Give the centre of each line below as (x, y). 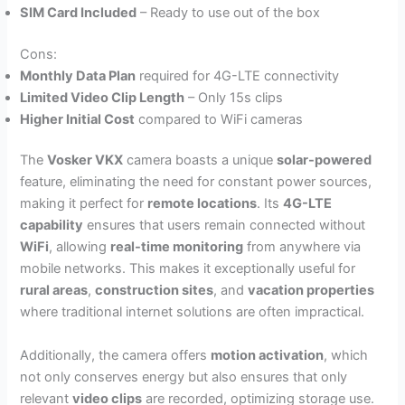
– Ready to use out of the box (229, 12)
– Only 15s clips (234, 97)
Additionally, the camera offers (116, 355)
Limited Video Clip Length (103, 97)
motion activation (268, 355)
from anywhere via (302, 247)
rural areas (54, 291)
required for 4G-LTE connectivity (238, 75)
